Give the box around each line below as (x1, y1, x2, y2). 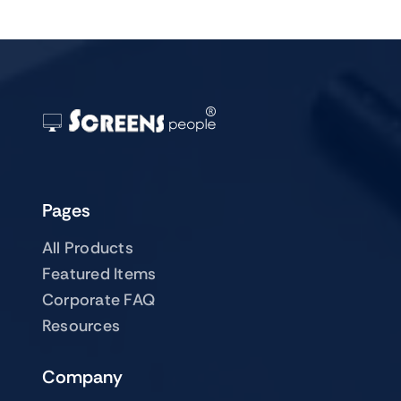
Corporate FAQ (41, 289, 156, 311)
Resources (41, 315, 121, 337)
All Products (41, 237, 133, 260)
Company (41, 365, 123, 389)
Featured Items (41, 263, 157, 286)
